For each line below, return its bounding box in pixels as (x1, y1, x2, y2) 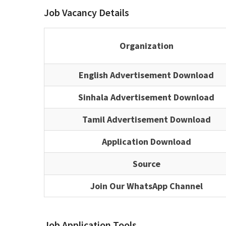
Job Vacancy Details (44, 6, 129, 19)
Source (132, 158, 160, 170)
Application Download (101, 136, 191, 148)
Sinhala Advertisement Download (78, 91, 214, 103)
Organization (119, 40, 174, 52)
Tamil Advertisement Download (82, 114, 211, 126)
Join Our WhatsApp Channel (90, 180, 203, 192)
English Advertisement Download (79, 69, 214, 81)
